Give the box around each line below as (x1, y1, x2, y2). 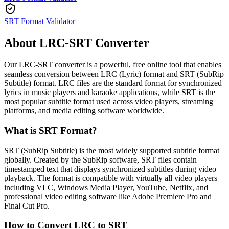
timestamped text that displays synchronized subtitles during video (4, 164, 216, 173)
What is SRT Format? (4, 125, 97, 136)
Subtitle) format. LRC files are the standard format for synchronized (4, 79, 222, 88)
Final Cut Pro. (4, 201, 50, 210)
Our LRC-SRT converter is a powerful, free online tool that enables (4, 60, 221, 70)
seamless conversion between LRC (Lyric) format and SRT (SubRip (4, 70, 224, 79)
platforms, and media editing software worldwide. (4, 106, 164, 116)
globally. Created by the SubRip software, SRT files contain (4, 155, 197, 164)
